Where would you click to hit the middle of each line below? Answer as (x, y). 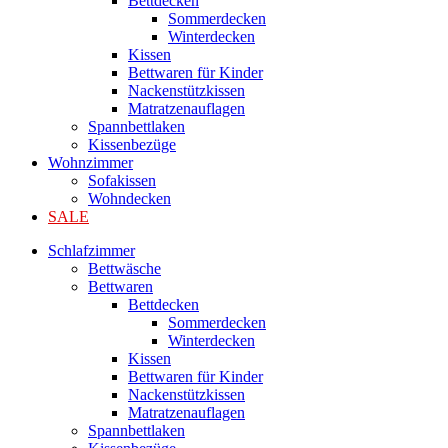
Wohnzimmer (90, 162)
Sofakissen (122, 180)
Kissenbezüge (132, 144)
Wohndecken (129, 198)
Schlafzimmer (91, 250)
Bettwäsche (124, 268)
